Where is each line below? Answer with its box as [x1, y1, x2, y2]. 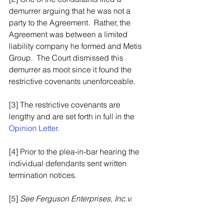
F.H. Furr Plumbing [9, 205, 73, 215]
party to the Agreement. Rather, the [9, 18, 132, 27]
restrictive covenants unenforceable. [9, 76, 135, 86]
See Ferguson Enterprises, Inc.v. [20, 194, 134, 203]
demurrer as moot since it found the [9, 65, 133, 74]
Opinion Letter [9, 123, 58, 133]
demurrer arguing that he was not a [9, 6, 132, 16]
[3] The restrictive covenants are [9, 100, 122, 109]
